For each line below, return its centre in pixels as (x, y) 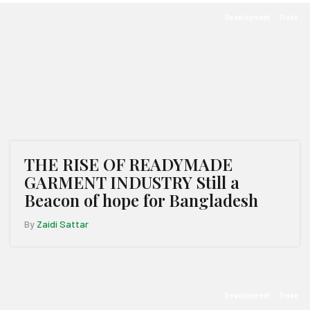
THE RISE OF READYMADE (128, 164)
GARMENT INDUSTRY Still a (132, 182)
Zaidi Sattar (63, 224)
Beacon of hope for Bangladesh (141, 200)
